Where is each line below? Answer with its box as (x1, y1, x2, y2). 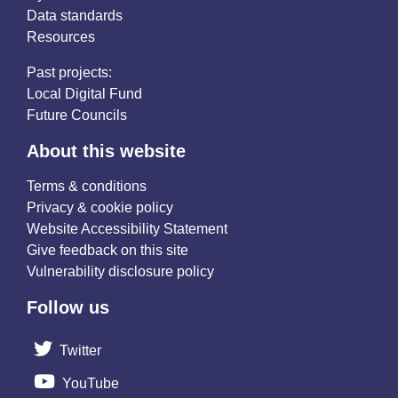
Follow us (27, 297, 109, 317)
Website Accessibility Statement (27, 220, 227, 236)
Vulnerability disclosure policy (27, 263, 214, 279)
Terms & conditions (27, 178, 147, 194)
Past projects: (27, 64, 112, 80)
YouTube (62, 375, 119, 391)
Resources (27, 28, 95, 44)
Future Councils (27, 107, 127, 123)
